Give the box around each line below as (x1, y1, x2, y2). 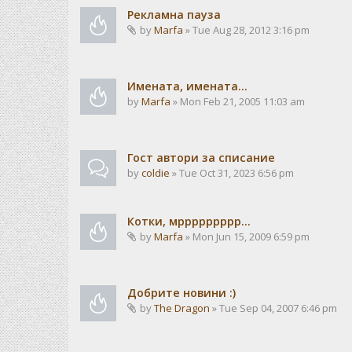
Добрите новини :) (127, 285, 236, 300)
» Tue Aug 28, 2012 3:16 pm (183, 23, 310, 37)
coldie (141, 166, 170, 180)
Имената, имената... (127, 79, 247, 93)
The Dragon (154, 301, 210, 315)
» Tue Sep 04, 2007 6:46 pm (210, 301, 337, 315)
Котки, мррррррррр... (127, 214, 251, 229)
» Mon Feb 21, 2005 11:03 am (170, 94, 305, 108)
